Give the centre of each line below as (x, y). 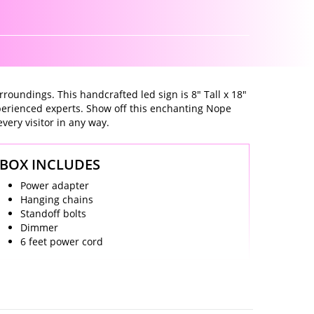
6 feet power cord (61, 242)
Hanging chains (56, 200)
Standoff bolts (53, 214)
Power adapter (54, 186)
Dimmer (39, 228)
